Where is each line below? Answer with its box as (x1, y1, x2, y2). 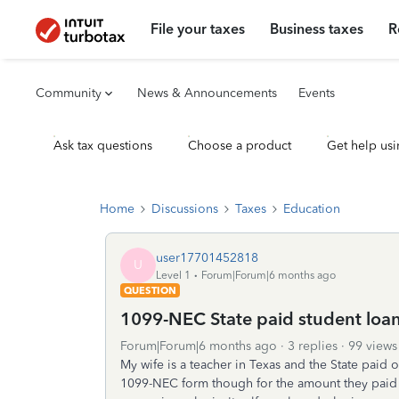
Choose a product (188, 138, 291, 153)
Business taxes (270, 20, 364, 37)
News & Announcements (137, 85, 277, 101)
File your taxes (151, 20, 246, 37)
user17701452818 (156, 249, 258, 265)
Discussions (151, 201, 218, 216)
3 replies (288, 338, 338, 354)
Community (36, 85, 102, 101)
